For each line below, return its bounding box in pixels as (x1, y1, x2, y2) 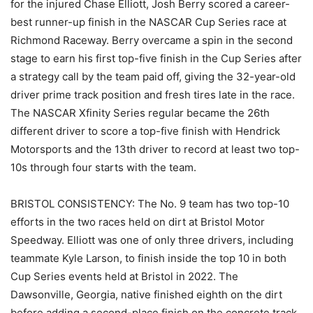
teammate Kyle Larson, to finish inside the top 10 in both (10, 252, 286, 265)
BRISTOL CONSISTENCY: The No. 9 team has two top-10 (10, 197, 289, 211)
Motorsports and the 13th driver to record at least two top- (10, 143, 300, 156)
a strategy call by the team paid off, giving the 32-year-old (10, 70, 296, 84)
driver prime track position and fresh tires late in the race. (10, 88, 295, 102)
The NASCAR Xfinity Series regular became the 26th (10, 106, 270, 120)
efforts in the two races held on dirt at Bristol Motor (10, 215, 265, 229)
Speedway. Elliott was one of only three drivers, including (10, 233, 293, 247)
